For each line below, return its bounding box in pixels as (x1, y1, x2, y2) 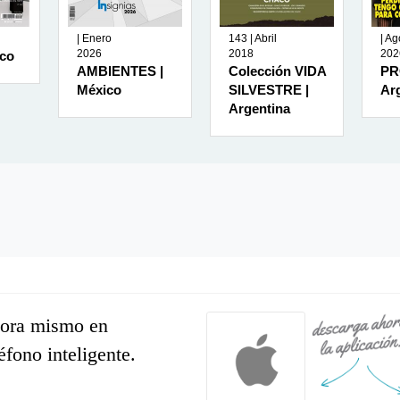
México (77, 81, 121, 97)
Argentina (229, 100, 290, 116)
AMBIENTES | (77, 62, 163, 79)
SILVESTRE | (229, 81, 309, 97)
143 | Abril (229, 31, 277, 45)
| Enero (77, 31, 112, 45)
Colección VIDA (229, 62, 326, 79)
